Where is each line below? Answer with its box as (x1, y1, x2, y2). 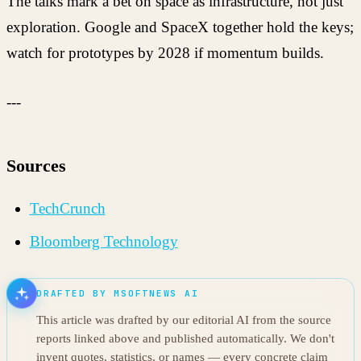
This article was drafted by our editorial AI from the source (36, 313, 331, 326)
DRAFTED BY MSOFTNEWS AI (36, 287, 199, 299)
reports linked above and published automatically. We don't (36, 331, 334, 345)
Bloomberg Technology (29, 233, 178, 251)
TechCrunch (29, 199, 106, 217)
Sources (6, 155, 66, 176)
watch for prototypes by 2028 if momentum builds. (6, 44, 324, 62)
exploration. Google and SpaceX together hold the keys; (6, 19, 354, 36)
